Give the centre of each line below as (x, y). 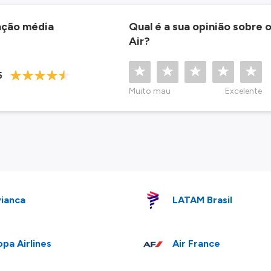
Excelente (244, 91)
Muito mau (150, 91)
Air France (197, 243)
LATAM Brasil (203, 200)
